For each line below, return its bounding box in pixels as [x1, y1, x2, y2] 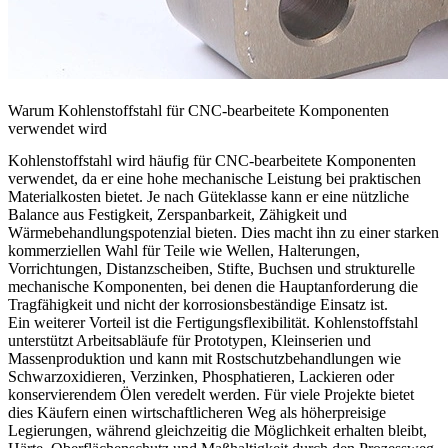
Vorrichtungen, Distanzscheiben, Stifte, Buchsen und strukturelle [8, 260, 415, 278]
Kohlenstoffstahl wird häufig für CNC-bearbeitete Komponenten [8, 152, 416, 170]
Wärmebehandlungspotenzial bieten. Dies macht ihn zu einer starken [8, 224, 439, 242]
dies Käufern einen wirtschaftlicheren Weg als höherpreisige [8, 404, 386, 422]
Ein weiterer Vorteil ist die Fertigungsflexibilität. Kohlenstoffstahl [8, 314, 418, 332]
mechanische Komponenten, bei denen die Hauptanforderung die [8, 278, 418, 296]
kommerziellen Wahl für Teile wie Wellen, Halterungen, [8, 242, 360, 260]
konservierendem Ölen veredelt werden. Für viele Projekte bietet [8, 386, 414, 404]
